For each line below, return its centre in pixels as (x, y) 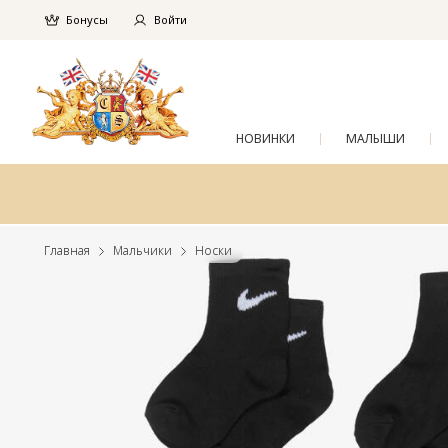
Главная (67, 250)
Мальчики (142, 250)
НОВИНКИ (265, 138)
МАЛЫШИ (375, 138)
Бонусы (87, 20)
